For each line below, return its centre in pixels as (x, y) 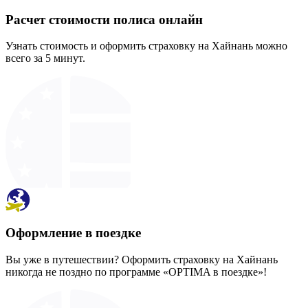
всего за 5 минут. (45, 58)
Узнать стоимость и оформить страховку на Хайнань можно (146, 46)
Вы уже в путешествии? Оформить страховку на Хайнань (142, 259)
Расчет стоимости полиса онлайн (104, 19)
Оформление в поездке (73, 232)
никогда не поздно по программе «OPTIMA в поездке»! (136, 272)
